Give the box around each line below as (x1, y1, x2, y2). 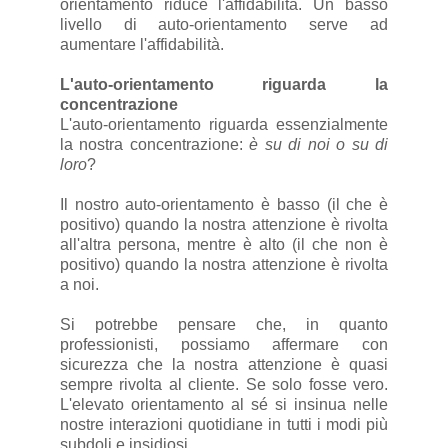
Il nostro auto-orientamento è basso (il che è (59, 196, 389, 214)
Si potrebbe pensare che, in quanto (59, 316, 389, 334)
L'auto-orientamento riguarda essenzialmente (59, 116, 389, 134)
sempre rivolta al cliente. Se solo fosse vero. (59, 376, 389, 394)
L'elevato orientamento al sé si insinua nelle (59, 396, 389, 414)
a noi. (59, 276, 99, 294)
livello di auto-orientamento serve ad (59, 16, 389, 34)
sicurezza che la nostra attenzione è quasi (59, 356, 389, 374)
